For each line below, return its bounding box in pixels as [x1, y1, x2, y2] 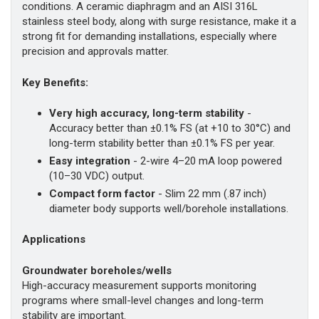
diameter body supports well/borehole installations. [48, 202, 288, 215]
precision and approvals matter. [22, 45, 169, 58]
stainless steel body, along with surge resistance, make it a [22, 15, 296, 28]
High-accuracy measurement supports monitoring [22, 278, 256, 292]
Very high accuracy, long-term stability [48, 107, 247, 120]
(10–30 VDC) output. [48, 169, 145, 183]
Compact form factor [48, 187, 158, 200]
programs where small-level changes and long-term [22, 293, 263, 307]
